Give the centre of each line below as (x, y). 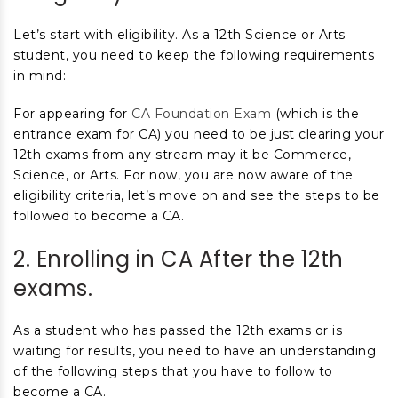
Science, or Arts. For (80, 175)
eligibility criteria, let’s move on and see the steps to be (197, 195)
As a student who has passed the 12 (131, 330)
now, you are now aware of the (249, 175)
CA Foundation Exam (201, 114)
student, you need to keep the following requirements (194, 55)
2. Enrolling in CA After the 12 (167, 259)
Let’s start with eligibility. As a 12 (120, 35)
